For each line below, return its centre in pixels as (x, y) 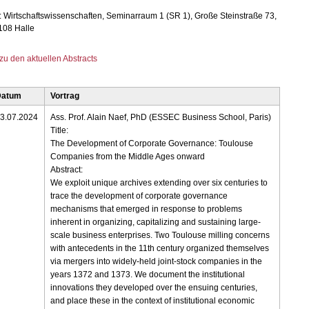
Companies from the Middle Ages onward (128, 157)
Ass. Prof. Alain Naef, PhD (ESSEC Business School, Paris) (161, 118)
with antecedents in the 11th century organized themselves (160, 249)
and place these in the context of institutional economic (153, 301)
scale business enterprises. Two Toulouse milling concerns (160, 236)
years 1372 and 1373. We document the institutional (148, 275)
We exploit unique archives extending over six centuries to (159, 183)
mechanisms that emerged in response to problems (147, 209)
